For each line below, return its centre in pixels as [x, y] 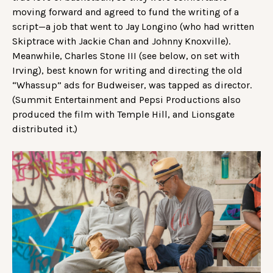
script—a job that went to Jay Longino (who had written [133, 26]
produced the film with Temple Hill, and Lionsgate [123, 114]
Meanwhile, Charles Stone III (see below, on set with [126, 55]
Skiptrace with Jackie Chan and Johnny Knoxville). [121, 41]
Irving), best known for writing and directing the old [127, 70]
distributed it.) [46, 129]
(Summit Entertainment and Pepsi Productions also [126, 99]
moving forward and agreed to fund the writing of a [126, 12]
